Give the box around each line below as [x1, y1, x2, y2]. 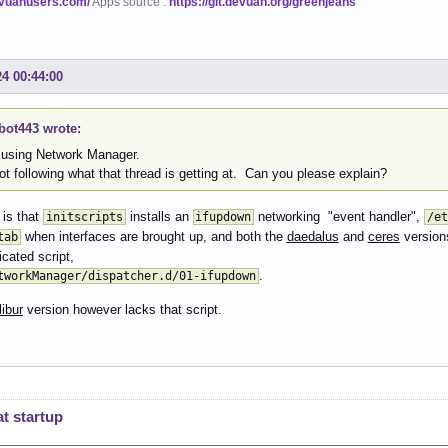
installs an [125, 209, 193, 225]
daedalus [286, 229, 339, 245]
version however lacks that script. [23, 302, 222, 318]
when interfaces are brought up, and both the [20, 229, 287, 245]
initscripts [45, 210, 123, 225]
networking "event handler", [254, 209, 425, 225]
